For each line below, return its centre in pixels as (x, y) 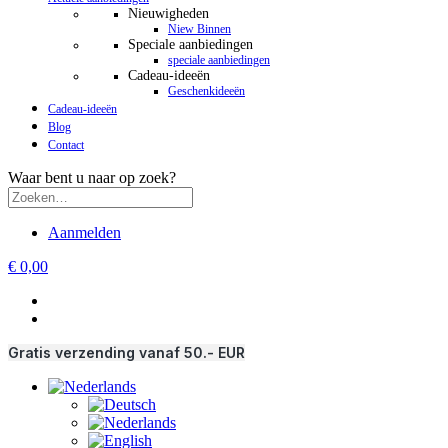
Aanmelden (84, 232)
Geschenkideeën (206, 91)
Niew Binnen (199, 29)
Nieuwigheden (168, 13)
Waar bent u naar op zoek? (92, 177)
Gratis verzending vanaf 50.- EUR (126, 352)
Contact (66, 145)
